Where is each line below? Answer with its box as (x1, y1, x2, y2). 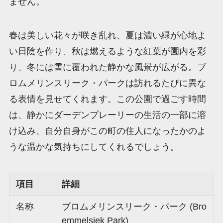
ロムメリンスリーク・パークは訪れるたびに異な (8, 78, 206, 89)
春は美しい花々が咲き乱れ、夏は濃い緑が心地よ (8, 30, 206, 41)
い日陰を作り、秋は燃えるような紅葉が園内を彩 (8, 46, 206, 57)
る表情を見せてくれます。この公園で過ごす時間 (8, 94, 206, 105)
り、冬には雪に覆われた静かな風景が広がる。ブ (8, 62, 206, 73)
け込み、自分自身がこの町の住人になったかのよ (8, 126, 206, 136)
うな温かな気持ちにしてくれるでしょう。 (8, 142, 179, 152)
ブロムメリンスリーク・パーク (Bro (62, 201, 207, 212)
